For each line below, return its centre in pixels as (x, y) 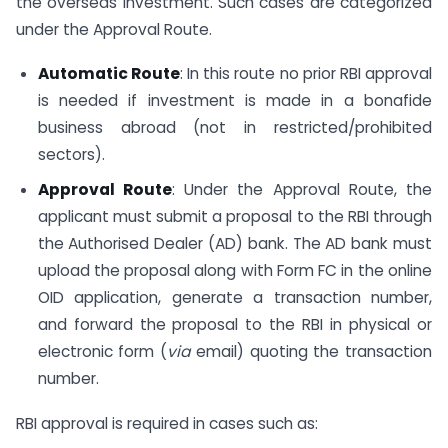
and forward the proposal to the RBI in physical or (234, 325)
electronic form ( (102, 352)
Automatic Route (108, 74)
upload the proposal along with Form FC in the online (234, 271)
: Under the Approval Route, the (301, 190)
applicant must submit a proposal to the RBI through (234, 217)
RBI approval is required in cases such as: (167, 423)
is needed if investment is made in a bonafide (234, 101)
